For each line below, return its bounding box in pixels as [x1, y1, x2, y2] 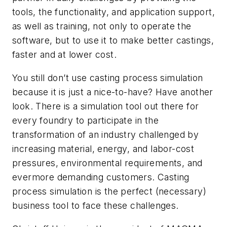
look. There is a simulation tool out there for [12, 100, 199, 111]
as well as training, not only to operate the [12, 21, 192, 32]
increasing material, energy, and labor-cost [12, 143, 195, 154]
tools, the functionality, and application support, [12, 7, 215, 18]
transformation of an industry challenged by [12, 129, 199, 140]
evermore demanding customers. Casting [12, 171, 190, 182]
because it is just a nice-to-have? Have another [12, 86, 213, 97]
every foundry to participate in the [12, 115, 159, 126]
